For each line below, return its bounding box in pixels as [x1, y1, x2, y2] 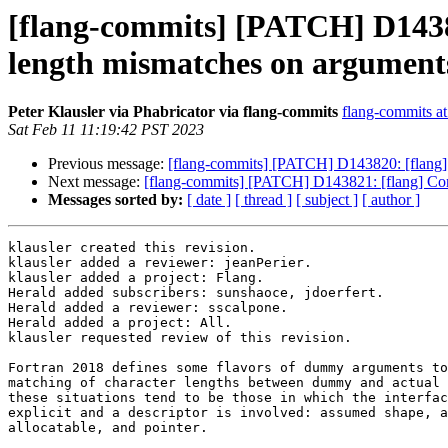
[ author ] [362, 191, 420, 209]
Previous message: [48, 155, 168, 173]
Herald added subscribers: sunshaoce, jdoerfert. [8, 285, 384, 301]
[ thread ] [235, 191, 292, 209]
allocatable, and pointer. [8, 420, 208, 436]
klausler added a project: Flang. [8, 270, 264, 286]
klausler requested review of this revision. [8, 330, 352, 346]
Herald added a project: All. [8, 315, 232, 331]
